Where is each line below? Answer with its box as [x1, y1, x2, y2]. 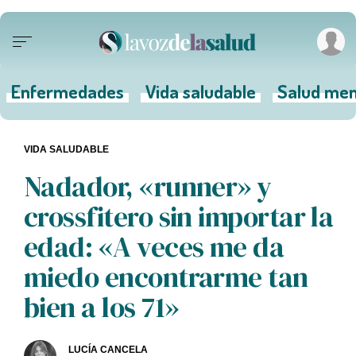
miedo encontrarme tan [24, 257, 308, 296]
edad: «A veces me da [24, 227, 284, 266]
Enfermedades [10, 79, 124, 103]
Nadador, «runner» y [24, 167, 272, 206]
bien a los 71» [24, 288, 179, 327]
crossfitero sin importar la [24, 197, 334, 236]
